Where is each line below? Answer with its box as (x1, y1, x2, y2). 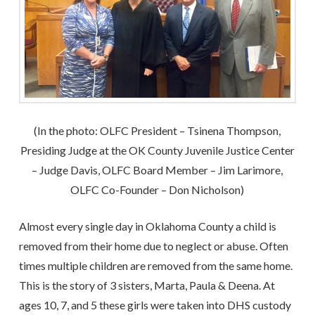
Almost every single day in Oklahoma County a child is (18, 219, 276, 233)
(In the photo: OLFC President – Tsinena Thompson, (34, 123, 281, 137)
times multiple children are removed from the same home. (18, 258, 292, 272)
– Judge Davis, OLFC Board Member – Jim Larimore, (32, 162, 283, 176)
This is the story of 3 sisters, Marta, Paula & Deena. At (18, 278, 275, 292)
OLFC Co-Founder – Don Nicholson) (70, 182, 245, 196)
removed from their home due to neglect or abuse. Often (18, 238, 288, 252)
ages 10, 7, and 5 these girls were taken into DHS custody (18, 297, 291, 311)
